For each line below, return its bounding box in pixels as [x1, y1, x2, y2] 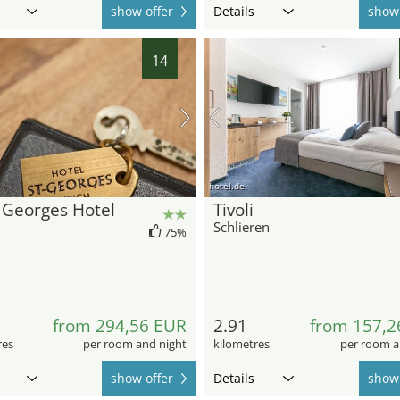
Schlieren [213, 217, 270, 236]
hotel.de [209, 179, 245, 192]
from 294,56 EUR [53, 313, 187, 337]
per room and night [83, 335, 187, 352]
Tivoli [213, 197, 254, 221]
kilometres [213, 335, 270, 352]
